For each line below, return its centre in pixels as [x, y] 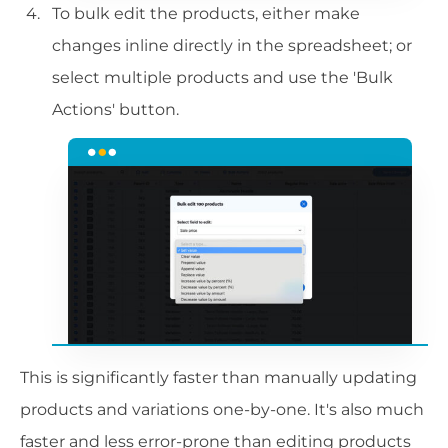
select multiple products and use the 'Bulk [222, 78]
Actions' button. [115, 110]
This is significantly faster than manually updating [218, 378]
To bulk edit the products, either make [206, 14]
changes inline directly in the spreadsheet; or [232, 46]
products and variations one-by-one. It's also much [222, 410]
